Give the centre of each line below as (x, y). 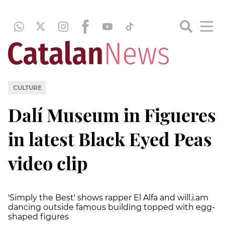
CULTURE (27, 87)
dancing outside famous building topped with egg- (111, 207)
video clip (48, 162)
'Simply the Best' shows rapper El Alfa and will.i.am (108, 197)
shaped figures (38, 216)
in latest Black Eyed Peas (110, 138)
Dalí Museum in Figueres (112, 114)
